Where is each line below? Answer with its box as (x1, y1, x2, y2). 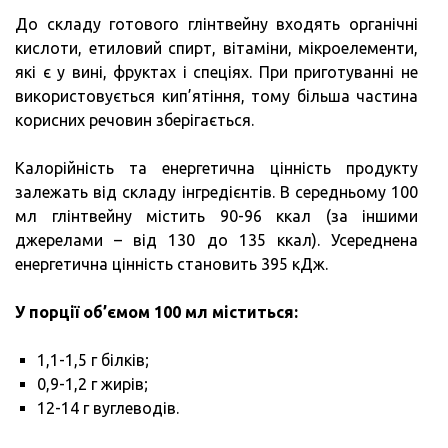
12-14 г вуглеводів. (37, 399, 179, 418)
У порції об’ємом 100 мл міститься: (15, 303, 298, 322)
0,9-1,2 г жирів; (37, 375, 148, 394)
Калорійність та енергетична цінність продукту (15, 159, 418, 178)
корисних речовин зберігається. (15, 111, 254, 130)
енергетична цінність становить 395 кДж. (15, 255, 328, 274)
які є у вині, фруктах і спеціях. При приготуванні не (15, 63, 418, 82)
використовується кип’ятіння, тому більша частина (15, 87, 418, 106)
